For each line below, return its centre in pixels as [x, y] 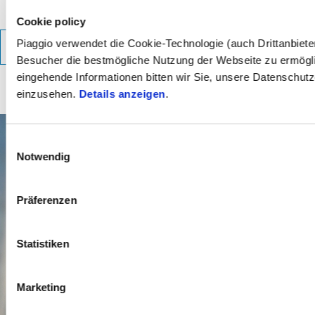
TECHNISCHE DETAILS [157, 47]
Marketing [41, 287]
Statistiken [43, 243]
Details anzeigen [122, 94]
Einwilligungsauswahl [54, 142]
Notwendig [43, 156]
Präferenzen [47, 200]
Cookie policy [51, 21]
